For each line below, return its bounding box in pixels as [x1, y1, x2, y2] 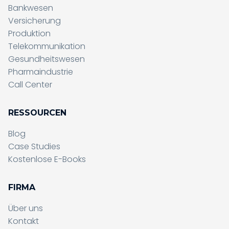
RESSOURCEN [8, 108, 66, 118]
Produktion [8, 28, 51, 40]
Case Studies [8, 141, 60, 152]
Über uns [8, 202, 43, 214]
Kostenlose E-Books [8, 153, 86, 165]
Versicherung [8, 15, 61, 27]
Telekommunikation [8, 40, 85, 53]
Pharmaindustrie [8, 66, 73, 78]
